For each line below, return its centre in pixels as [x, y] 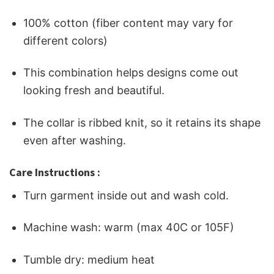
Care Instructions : [55, 172]
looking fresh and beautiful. [94, 91]
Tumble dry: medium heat [89, 259]
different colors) [66, 40]
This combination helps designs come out [131, 73]
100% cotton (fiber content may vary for [128, 23]
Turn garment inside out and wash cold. [126, 196]
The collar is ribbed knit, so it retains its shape [142, 122]
